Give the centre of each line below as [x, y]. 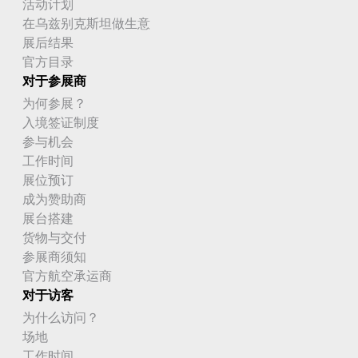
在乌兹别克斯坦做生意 [86, 24]
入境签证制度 [61, 123]
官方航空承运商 [67, 276]
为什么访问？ [61, 318]
